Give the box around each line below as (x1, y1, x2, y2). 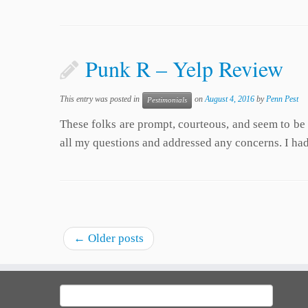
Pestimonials (147, 96, 187, 104)
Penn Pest (266, 94, 298, 104)
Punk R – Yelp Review (85, 54, 283, 84)
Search (59, 286, 85, 296)
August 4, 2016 (205, 94, 254, 104)
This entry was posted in (60, 94, 142, 104)
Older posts (85, 231, 144, 245)
